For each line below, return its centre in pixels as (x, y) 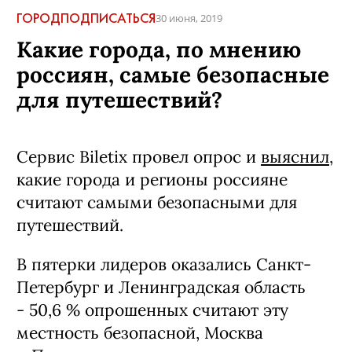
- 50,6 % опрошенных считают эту (152, 310)
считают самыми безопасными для (157, 202)
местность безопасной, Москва (140, 333)
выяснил (295, 157)
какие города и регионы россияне (152, 180)
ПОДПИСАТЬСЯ (108, 18)
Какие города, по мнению (159, 49)
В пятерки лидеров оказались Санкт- (164, 264)
